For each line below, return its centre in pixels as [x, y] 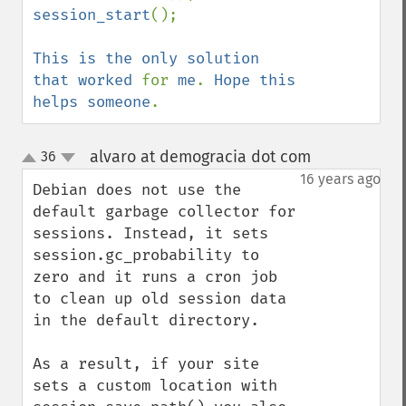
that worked [87, 80]
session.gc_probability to [146, 255]
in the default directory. [146, 320]
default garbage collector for [164, 212]
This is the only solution [146, 58]
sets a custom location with [155, 386]
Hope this [255, 80]
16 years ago [340, 179]
